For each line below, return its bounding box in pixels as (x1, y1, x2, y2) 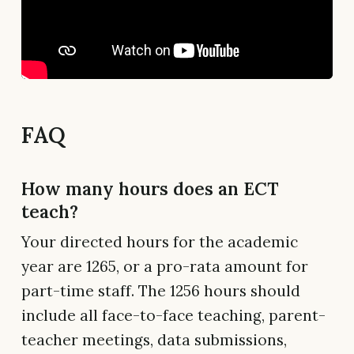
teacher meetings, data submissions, (21, 330, 287, 349)
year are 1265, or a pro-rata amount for (21, 256, 308, 276)
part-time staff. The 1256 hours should (21, 281, 300, 300)
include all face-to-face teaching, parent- (21, 305, 326, 325)
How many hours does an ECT (21, 176, 279, 200)
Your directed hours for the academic (21, 232, 298, 251)
